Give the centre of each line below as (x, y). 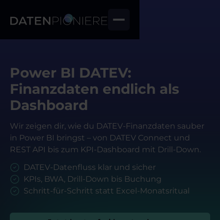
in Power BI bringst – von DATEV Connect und (100, 138)
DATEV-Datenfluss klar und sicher (90, 167)
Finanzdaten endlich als (95, 89)
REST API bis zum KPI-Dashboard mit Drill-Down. (105, 150)
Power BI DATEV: (70, 73)
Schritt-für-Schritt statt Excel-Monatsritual (107, 191)
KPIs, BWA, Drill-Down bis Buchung (93, 179)
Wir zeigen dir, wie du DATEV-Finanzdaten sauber (107, 126)
